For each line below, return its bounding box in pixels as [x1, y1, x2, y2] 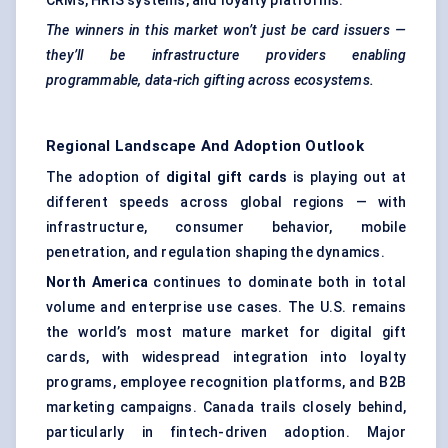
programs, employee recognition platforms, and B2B [46, 374, 406, 391]
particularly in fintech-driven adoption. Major [46, 424, 406, 441]
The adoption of [46, 169, 166, 186]
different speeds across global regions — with [46, 194, 406, 211]
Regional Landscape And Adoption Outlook [46, 137, 364, 156]
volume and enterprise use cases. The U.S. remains [46, 299, 406, 316]
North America [46, 274, 148, 291]
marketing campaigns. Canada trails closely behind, [46, 399, 406, 416]
